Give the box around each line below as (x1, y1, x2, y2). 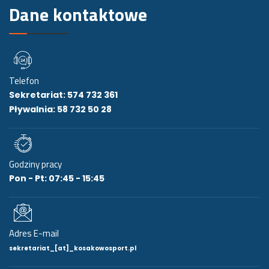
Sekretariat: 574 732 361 (9, 88, 118, 101)
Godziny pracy (9, 157, 62, 171)
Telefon (9, 73, 39, 88)
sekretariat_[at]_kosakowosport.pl (9, 243, 136, 253)
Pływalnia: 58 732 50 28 (9, 103, 112, 115)
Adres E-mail (9, 226, 59, 240)
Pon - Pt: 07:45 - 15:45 (9, 172, 104, 184)
